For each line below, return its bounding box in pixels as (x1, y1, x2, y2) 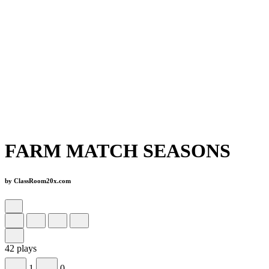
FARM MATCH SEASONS (5, 140, 231, 162)
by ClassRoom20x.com (5, 177, 71, 185)
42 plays (5, 243, 37, 253)
